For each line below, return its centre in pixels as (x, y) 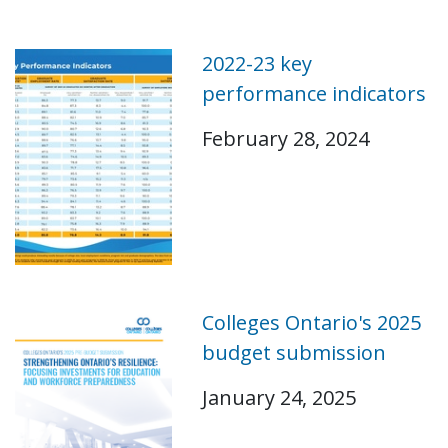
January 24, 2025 (278, 398)
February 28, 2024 (285, 138)
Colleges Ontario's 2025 (311, 323)
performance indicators (313, 93)
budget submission (293, 353)
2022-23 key (256, 63)
